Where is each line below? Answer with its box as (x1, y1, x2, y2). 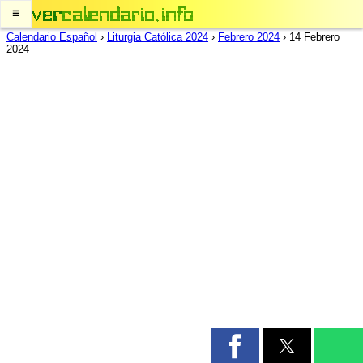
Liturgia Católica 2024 (107, 31, 208, 43)
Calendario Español (6, 31, 97, 43)
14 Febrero (289, 31, 340, 43)
